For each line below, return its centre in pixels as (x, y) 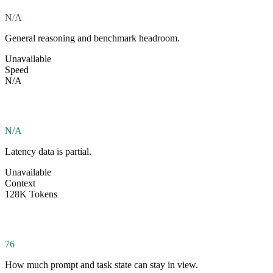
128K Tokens (31, 194)
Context (20, 183)
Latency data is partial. (48, 151)
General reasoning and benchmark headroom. (92, 38)
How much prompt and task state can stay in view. (101, 264)
